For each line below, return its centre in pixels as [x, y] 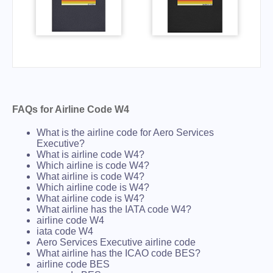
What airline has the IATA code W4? [114, 209]
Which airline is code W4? [93, 165]
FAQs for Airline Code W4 [71, 109]
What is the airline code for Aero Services [125, 133]
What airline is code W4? [90, 176]
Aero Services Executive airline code [116, 242]
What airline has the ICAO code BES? [119, 253]
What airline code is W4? [90, 198]
